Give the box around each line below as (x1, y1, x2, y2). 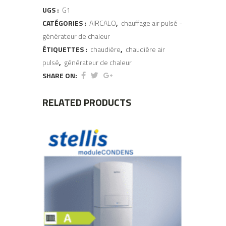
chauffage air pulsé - (121, 18, 182, 29)
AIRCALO (89, 18, 116, 29)
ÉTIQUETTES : (42, 44, 89, 55)
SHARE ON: (42, 70, 77, 81)
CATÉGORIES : (42, 18, 88, 29)
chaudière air (126, 44, 165, 55)
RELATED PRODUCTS (42, 94, 131, 110)
